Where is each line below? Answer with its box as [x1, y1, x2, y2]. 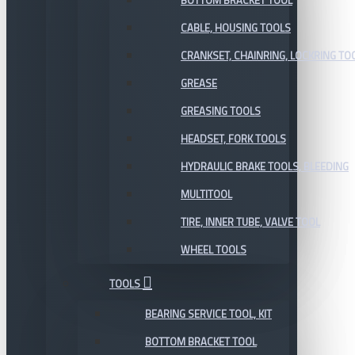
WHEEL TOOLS [181, 242, 246, 258]
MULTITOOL [181, 186, 232, 202]
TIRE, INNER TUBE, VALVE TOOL [181, 214, 320, 230]
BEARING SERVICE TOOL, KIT [145, 306, 272, 322]
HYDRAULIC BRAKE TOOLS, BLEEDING [181, 158, 349, 174]
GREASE [181, 75, 217, 91]
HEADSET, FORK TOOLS [181, 131, 286, 147]
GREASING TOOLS [181, 103, 261, 119]
